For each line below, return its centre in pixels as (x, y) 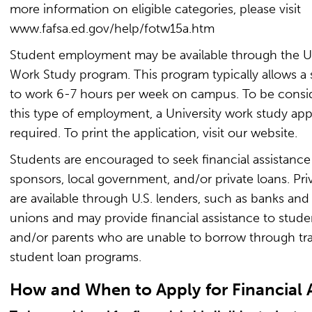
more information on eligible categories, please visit (155, 9)
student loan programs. (76, 257)
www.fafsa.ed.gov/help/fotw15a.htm (112, 29)
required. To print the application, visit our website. (154, 133)
